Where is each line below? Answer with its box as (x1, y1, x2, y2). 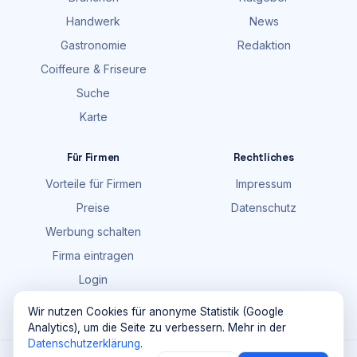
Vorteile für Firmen (45, 177, 142, 190)
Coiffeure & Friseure (40, 62, 147, 76)
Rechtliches (233, 151, 294, 164)
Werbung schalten (45, 225, 141, 238)
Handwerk (66, 14, 120, 28)
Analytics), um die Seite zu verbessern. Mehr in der (28, 321, 286, 334)
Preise (76, 201, 110, 214)
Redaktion (237, 38, 291, 52)
